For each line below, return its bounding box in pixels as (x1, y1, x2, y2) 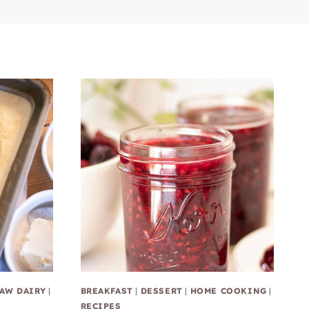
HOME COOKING (190, 286, 267, 297)
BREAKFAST (80, 286, 133, 297)
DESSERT (140, 286, 183, 297)
